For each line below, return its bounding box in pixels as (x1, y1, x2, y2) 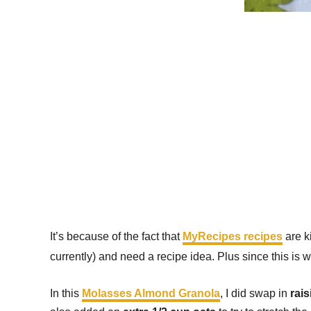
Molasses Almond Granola (82, 287, 220, 299)
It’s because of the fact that (50, 230, 183, 242)
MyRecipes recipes (183, 230, 283, 242)
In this (50, 287, 82, 299)
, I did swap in (220, 287, 290, 299)
